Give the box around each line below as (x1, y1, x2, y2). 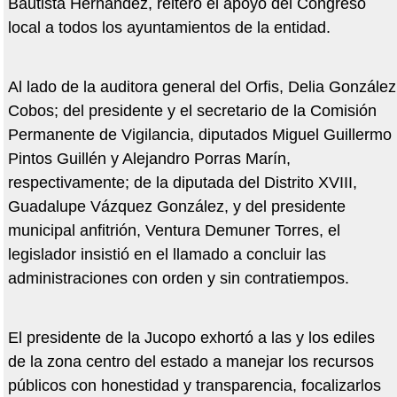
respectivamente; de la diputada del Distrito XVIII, (7, 174, 357, 192)
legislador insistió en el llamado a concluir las (7, 245, 326, 264)
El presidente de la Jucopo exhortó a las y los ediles (7, 329, 375, 347)
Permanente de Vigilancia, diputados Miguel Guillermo (7, 126, 392, 144)
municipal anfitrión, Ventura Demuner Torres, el (7, 222, 340, 240)
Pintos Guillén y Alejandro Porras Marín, (7, 150, 291, 168)
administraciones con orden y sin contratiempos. (7, 269, 349, 288)
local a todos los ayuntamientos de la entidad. (7, 19, 331, 37)
